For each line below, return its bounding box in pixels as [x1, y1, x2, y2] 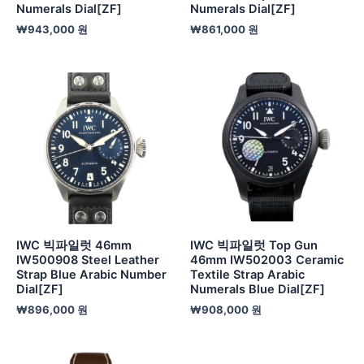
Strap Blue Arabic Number [16, 267, 167, 283]
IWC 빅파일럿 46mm [16, 238, 132, 253]
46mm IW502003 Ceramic [190, 253, 344, 268]
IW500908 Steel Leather [16, 253, 159, 268]
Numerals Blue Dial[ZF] [190, 282, 325, 297]
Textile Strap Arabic [190, 267, 305, 283]
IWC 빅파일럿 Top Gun [190, 238, 318, 253]
